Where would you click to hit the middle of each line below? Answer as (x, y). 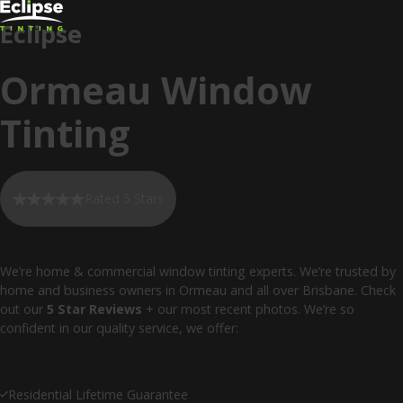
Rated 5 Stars (124, 199)
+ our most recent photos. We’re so (248, 309)
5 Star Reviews (94, 309)
